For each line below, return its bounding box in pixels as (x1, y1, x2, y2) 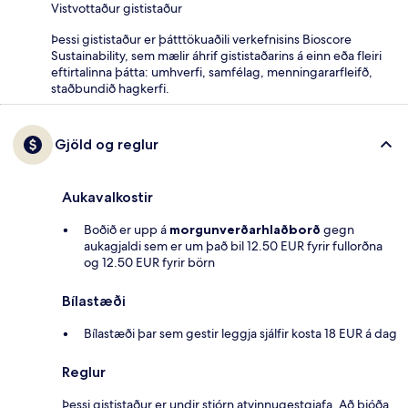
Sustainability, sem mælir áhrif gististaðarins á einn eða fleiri (51, 47, 382, 65)
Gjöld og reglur (55, 136, 158, 154)
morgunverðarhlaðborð (169, 221, 321, 239)
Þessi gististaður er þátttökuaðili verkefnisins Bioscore (51, 31, 352, 48)
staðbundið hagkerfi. (51, 80, 169, 97)
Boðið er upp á (84, 221, 169, 239)
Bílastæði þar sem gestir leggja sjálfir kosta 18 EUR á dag (84, 325, 397, 342)
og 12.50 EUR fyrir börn (84, 254, 215, 271)
